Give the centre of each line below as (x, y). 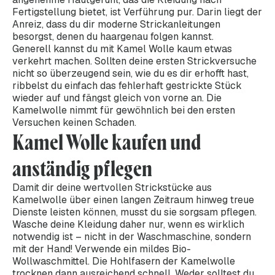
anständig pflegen (82, 168)
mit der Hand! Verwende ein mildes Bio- (102, 249)
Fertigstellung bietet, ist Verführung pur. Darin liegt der (137, 12)
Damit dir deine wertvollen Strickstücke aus (112, 187)
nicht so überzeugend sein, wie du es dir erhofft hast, (130, 73)
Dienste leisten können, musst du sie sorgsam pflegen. (134, 212)
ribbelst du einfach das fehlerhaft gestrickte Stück (127, 85)
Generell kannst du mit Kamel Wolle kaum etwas (122, 48)
